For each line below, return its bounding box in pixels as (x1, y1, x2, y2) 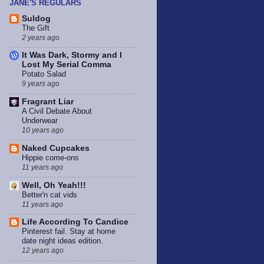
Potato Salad (22, 70, 66, 79)
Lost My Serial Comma (22, 60, 111, 70)
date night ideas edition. (22, 236, 103, 246)
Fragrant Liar (22, 97, 74, 106)
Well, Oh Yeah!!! (22, 180, 86, 190)
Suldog (22, 14, 51, 23)
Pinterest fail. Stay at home (22, 227, 115, 236)
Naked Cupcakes (22, 143, 90, 153)
